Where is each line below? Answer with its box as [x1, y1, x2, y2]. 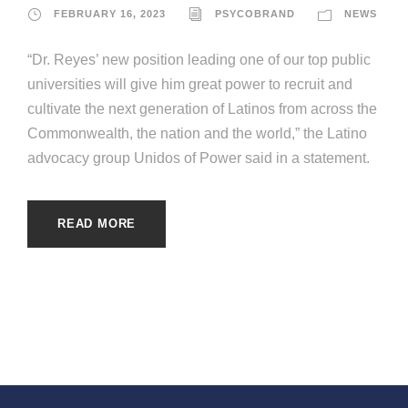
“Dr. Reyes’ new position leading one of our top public [27, 52, 371, 67]
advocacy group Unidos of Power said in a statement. [27, 150, 370, 166]
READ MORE [57, 217, 137, 230]
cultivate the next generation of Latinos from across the [27, 101, 377, 117]
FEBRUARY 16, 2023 [54, 8, 166, 19]
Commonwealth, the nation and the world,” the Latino [27, 126, 367, 141]
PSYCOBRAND [215, 8, 295, 19]
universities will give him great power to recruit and [27, 76, 352, 92]
